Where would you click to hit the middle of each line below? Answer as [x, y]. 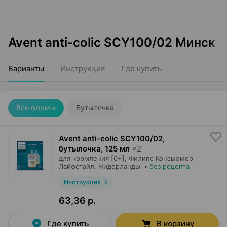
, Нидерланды [117, 166]
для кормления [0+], [93, 158]
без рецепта [169, 166]
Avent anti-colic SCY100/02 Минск [112, 42]
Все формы [36, 108]
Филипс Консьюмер [161, 158]
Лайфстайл [77, 166]
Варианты [26, 69]
